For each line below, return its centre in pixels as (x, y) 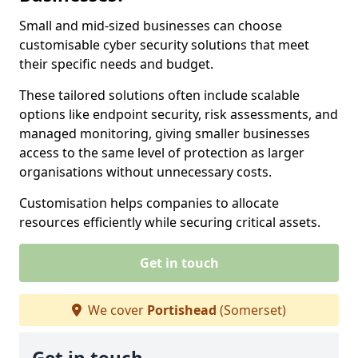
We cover (116, 310)
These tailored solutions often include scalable (159, 95)
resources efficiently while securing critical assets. (170, 222)
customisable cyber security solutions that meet (164, 45)
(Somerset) (251, 310)
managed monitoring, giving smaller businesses (165, 133)
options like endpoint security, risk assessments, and (179, 114)
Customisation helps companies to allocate (149, 203)
